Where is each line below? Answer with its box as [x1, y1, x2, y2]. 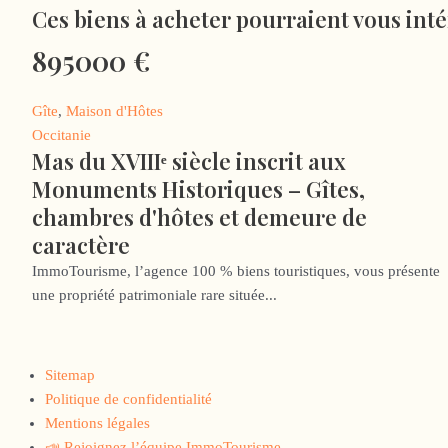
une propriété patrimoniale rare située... [32, 286, 277, 303]
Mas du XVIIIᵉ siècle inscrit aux [32, 145, 346, 176]
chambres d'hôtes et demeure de [32, 201, 367, 232]
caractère [32, 229, 130, 260]
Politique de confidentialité [45, 391, 212, 408]
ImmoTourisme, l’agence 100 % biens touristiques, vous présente [32, 262, 440, 279]
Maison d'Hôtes [66, 102, 163, 119]
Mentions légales [45, 415, 150, 432]
